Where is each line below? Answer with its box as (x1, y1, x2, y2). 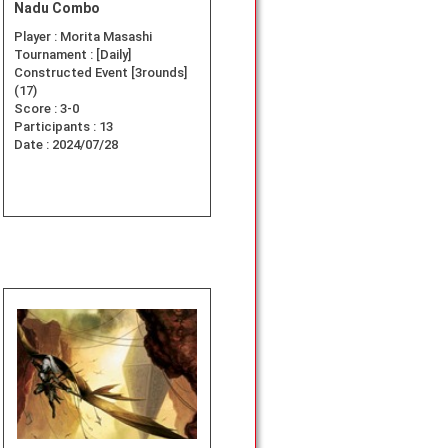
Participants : (14, 119, 99, 135)
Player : (14, 29, 60, 45)
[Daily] (96, 47, 131, 63)
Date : (14, 137, 52, 153)
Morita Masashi (60, 29, 152, 45)
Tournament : (14, 47, 96, 63)
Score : (14, 101, 60, 117)
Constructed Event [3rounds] (14, 65, 187, 81)
